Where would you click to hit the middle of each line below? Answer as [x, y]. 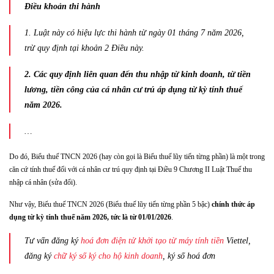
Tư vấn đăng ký [52, 240]
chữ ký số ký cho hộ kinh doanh [108, 255]
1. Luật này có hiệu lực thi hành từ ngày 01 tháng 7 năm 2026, [134, 32]
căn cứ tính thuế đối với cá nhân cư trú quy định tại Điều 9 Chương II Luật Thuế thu [131, 169]
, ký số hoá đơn [189, 255]
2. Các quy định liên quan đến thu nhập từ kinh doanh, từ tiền [137, 74]
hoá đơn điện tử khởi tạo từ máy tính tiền [152, 240]
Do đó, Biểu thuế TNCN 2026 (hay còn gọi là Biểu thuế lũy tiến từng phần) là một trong [137, 157]
